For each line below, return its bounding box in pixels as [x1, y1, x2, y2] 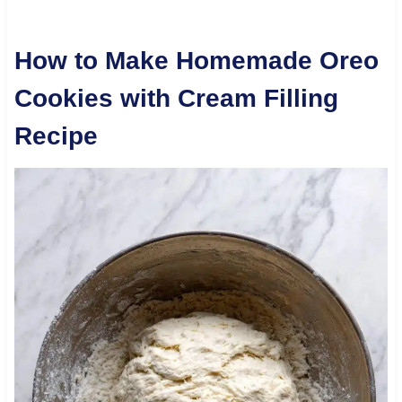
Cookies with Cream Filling [13, 83, 338, 112]
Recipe [13, 121, 98, 150]
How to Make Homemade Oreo [13, 46, 379, 74]
